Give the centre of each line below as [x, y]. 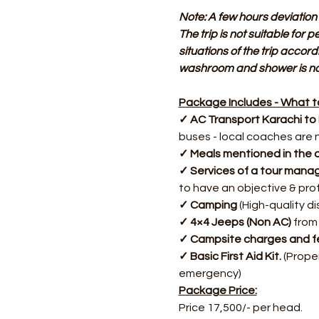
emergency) [210, 273]
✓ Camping [208, 205]
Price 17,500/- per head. [240, 308]
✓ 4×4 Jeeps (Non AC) [235, 222]
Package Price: [218, 291]
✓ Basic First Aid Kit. [230, 256]
